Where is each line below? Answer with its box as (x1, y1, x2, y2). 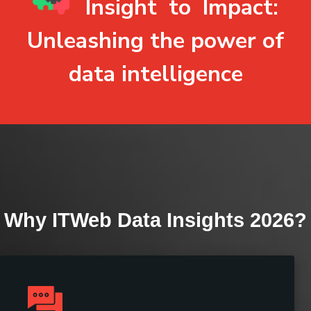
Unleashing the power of (27, 26, 284, 56)
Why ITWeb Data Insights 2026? (4, 209, 307, 232)
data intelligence (68, 59, 243, 90)
